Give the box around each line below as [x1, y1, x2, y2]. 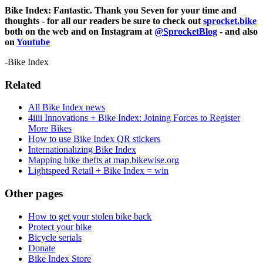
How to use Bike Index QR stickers [28, 134, 160, 144]
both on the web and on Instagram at [5, 26, 154, 36]
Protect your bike [28, 221, 92, 232]
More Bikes [28, 123, 72, 134]
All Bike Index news [28, 102, 105, 113]
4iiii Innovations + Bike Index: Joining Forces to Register [28, 113, 240, 123]
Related [5, 78, 41, 91]
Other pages [5, 187, 63, 200]
